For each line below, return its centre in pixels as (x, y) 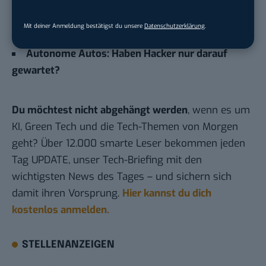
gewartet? (36, 71)
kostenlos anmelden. (61, 210)
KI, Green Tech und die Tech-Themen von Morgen (125, 127)
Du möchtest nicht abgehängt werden (100, 110)
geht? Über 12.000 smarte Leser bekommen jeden (129, 144)
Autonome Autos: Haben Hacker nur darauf (127, 54)
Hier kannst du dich (167, 194)
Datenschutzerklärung (175, 26)
